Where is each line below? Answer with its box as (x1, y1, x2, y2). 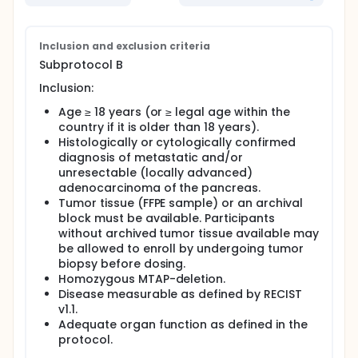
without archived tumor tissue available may (58, 225, 319, 241)
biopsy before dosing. (58, 256, 186, 272)
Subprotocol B (39, 57, 123, 73)
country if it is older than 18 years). (58, 119, 259, 135)
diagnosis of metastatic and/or (58, 149, 244, 165)
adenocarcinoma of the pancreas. (58, 180, 261, 196)
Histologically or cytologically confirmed (58, 134, 296, 150)
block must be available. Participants (58, 210, 275, 226)
